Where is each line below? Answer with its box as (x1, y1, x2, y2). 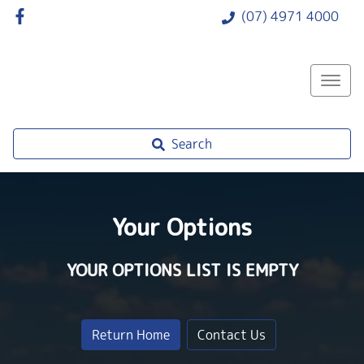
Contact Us (197, 325, 266, 344)
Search (171, 134, 212, 153)
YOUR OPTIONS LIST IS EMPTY (66, 258, 298, 282)
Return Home (92, 325, 170, 344)
